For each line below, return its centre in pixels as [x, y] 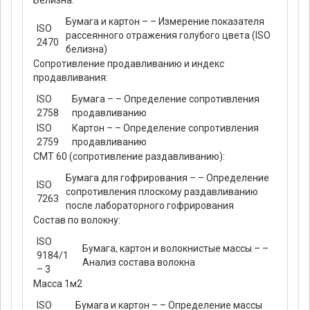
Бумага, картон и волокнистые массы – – [175, 249]
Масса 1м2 [58, 284]
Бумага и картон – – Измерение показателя [165, 22]
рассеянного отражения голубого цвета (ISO [168, 36]
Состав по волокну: [77, 220]
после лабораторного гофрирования [150, 206]
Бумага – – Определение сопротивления [166, 99]
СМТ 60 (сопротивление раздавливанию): [129, 157]
